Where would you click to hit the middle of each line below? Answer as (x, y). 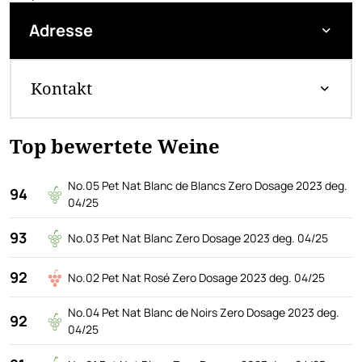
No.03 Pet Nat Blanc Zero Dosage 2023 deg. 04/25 (198, 238)
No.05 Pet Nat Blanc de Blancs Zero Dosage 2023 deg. (208, 185)
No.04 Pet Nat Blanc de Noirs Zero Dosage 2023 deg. (204, 312)
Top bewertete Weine (115, 146)
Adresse (61, 30)
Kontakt (61, 88)
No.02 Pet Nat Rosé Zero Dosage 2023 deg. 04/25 (196, 277)
